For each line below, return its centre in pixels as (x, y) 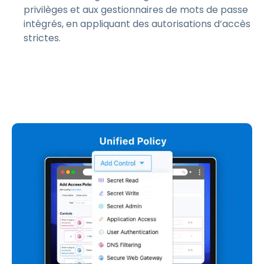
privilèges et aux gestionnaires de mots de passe (136, 10)
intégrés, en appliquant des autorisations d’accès (137, 24)
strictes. (42, 38)
